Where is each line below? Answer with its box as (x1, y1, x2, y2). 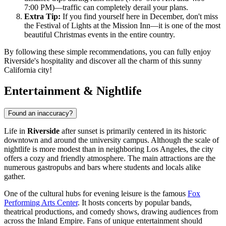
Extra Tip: (24, 12, 61, 21)
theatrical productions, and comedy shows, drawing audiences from (4, 207, 218, 216)
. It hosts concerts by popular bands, (78, 198, 192, 207)
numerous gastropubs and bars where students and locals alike (4, 163, 201, 172)
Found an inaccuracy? (8, 109, 73, 118)
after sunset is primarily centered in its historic (60, 127, 206, 136)
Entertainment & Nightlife (4, 84, 142, 98)
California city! (4, 65, 52, 74)
